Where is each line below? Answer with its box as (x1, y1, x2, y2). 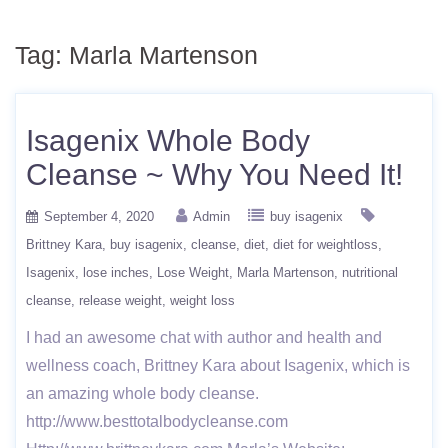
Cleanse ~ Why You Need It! (26, 158, 403, 191)
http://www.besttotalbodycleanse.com (26, 413, 288, 430)
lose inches (83, 265, 149, 280)
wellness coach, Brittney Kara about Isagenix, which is (26, 357, 410, 374)
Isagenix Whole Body (26, 124, 310, 157)
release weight (79, 293, 162, 308)
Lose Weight (157, 265, 229, 280)
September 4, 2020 (44, 209, 154, 224)
